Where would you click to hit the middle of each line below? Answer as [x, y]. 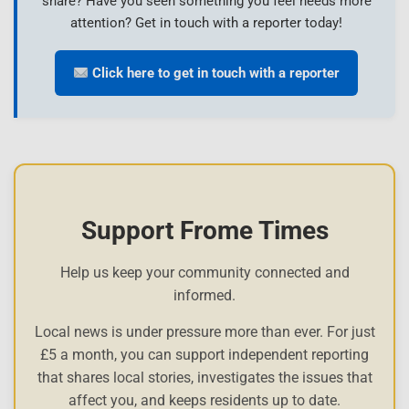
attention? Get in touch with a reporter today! [206, 23]
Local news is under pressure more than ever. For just [204, 332]
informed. [204, 296]
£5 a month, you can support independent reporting [204, 355]
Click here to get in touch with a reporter [215, 73]
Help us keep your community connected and [204, 273]
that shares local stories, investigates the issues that [204, 378]
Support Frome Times [204, 231]
